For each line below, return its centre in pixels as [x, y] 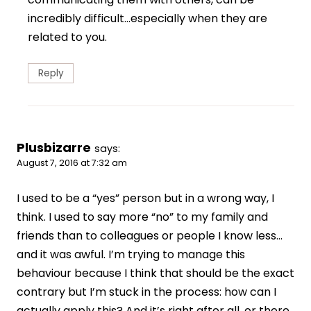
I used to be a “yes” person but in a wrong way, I [145, 199]
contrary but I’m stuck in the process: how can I [146, 292]
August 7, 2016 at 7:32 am [72, 163]
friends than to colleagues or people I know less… [150, 236]
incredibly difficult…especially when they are [148, 19]
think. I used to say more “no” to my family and [142, 217]
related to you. [67, 37]
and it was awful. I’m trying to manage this [131, 255]
